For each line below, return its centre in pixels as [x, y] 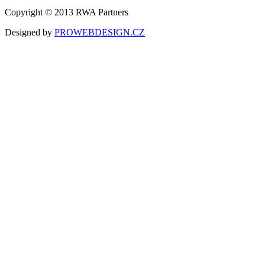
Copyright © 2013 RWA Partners [67, 12]
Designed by [30, 32]
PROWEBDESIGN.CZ [100, 32]
